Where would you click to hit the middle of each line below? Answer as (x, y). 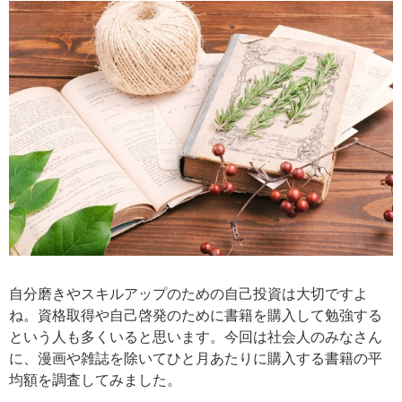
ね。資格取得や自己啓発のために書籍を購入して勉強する (196, 315)
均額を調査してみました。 (95, 380)
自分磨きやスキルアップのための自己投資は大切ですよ (188, 293)
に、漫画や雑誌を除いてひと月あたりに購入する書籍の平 (196, 358)
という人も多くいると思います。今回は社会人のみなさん (196, 336)
